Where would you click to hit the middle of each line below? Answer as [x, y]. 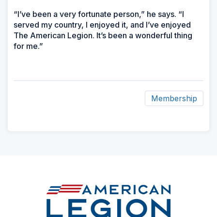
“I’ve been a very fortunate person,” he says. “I [99, 14]
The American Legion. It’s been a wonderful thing [103, 36]
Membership [174, 99]
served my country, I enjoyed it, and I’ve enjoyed [102, 25]
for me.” [28, 46]
